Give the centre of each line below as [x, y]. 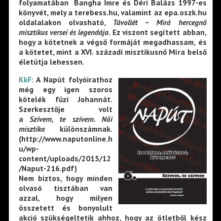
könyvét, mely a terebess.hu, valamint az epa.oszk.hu [112, 13]
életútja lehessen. [51, 62]
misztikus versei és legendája [64, 32]
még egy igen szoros [66, 89]
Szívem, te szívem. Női [71, 119]
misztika [32, 129]
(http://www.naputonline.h [65, 138]
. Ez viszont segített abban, [158, 32]
